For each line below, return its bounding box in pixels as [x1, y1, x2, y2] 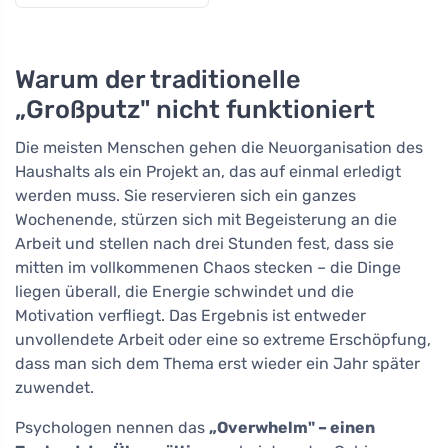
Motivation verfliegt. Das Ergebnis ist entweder [15, 306, 366, 326]
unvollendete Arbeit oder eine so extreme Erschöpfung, [15, 330, 431, 350]
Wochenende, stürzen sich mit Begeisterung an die [15, 210, 397, 230]
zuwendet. [15, 378, 94, 398]
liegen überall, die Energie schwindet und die [15, 282, 354, 302]
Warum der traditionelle [15, 64, 301, 95]
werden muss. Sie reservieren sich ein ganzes [15, 186, 356, 206]
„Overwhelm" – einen [209, 418, 375, 438]
